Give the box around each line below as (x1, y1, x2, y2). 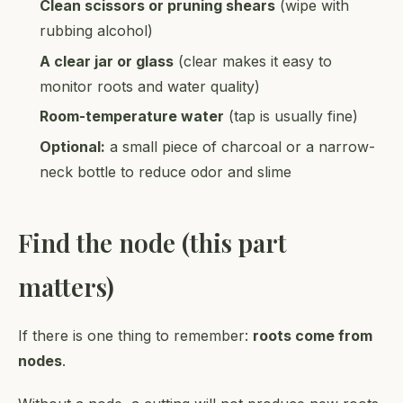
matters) (18, 269, 114, 303)
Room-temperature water (40, 107, 224, 126)
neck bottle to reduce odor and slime (40, 162, 291, 181)
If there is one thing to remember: (18, 326, 253, 345)
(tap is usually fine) (224, 107, 358, 126)
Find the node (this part (18, 225, 287, 259)
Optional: (40, 137, 105, 156)
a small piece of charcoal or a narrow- (105, 137, 375, 156)
